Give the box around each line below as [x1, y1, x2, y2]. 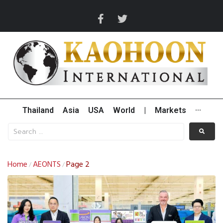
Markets [154, 106, 186, 115]
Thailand [22, 106, 54, 115]
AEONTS [33, 158, 61, 172]
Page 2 [66, 158, 90, 172]
